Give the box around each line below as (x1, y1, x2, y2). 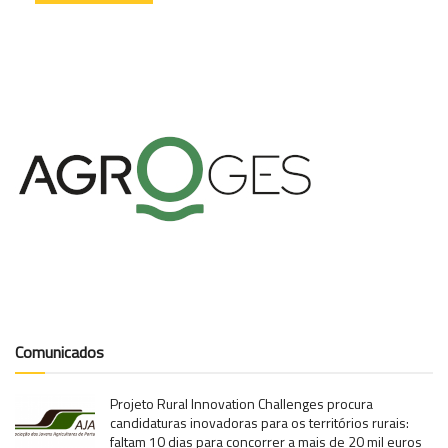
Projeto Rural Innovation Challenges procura (110, 393, 373, 415)
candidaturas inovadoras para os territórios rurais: (110, 412, 409, 434)
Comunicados (15, 340, 104, 365)
